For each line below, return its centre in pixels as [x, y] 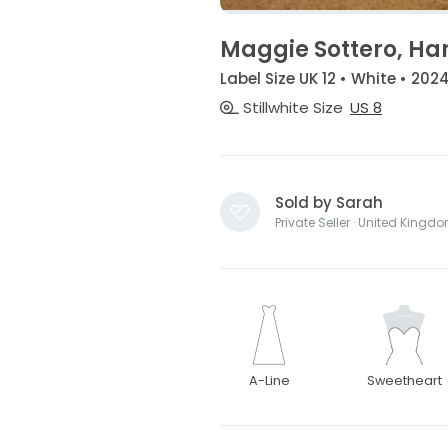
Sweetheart [404, 381]
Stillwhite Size [290, 108]
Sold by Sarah [328, 203]
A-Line [269, 381]
